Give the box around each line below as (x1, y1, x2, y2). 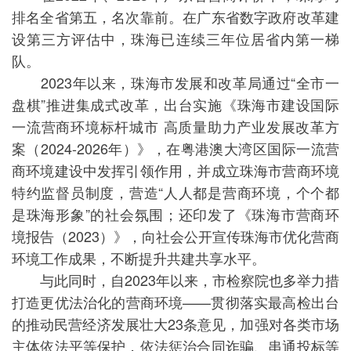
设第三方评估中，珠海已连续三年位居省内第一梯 (12, 28, 339, 49)
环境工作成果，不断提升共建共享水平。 (12, 248, 266, 268)
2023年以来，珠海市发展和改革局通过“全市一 (12, 72, 339, 92)
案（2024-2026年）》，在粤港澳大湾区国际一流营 (12, 138, 339, 158)
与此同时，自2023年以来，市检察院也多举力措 (12, 270, 339, 290)
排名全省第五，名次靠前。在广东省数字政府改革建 (12, 6, 339, 27)
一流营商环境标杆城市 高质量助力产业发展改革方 (12, 116, 339, 136)
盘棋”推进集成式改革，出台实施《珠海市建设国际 (12, 94, 339, 114)
